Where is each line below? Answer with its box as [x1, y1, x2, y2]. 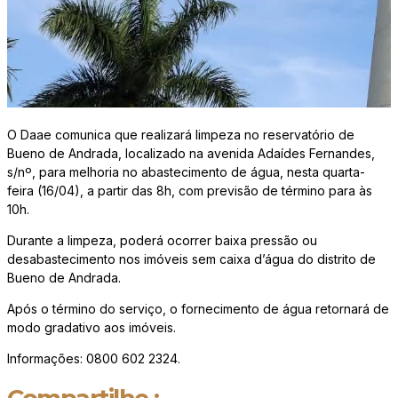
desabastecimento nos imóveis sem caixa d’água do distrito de [7, 251, 376, 267]
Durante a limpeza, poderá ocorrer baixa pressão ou [7, 233, 317, 249]
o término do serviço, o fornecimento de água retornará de [41, 301, 389, 317]
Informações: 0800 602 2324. [7, 351, 180, 367]
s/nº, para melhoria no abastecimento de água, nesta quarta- [7, 164, 365, 180]
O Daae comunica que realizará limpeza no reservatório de [7, 127, 354, 143]
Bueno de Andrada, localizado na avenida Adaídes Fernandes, [7, 146, 375, 162]
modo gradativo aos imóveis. [7, 320, 176, 336]
